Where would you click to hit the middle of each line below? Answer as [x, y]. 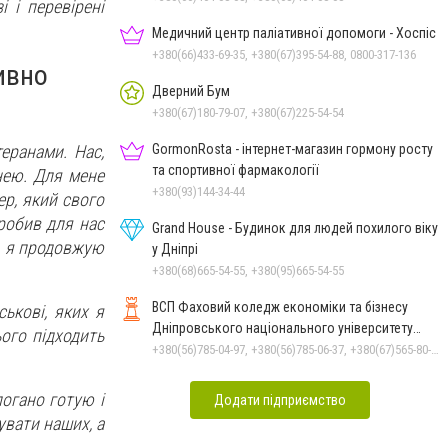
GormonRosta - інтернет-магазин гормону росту [292, 148]
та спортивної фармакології [235, 169]
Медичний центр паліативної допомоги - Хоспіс [294, 32]
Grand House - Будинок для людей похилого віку [295, 227]
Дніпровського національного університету [282, 327]
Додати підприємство [280, 399]
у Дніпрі [175, 248]
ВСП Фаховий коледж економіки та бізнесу [280, 306]
